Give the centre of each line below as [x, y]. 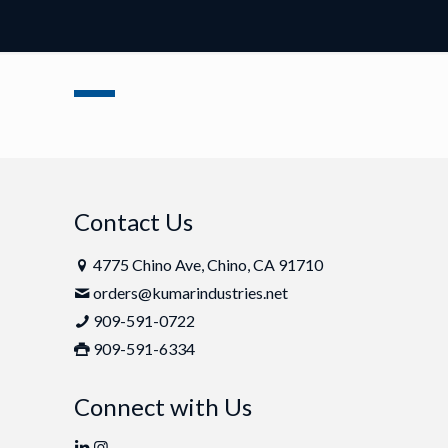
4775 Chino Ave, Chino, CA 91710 [206, 264]
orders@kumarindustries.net [190, 292]
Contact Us [133, 221]
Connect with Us [163, 406]
